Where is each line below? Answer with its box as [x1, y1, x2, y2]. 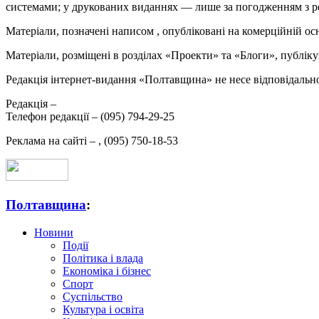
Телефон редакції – [6, 110, 100, 123]
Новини [34, 226, 73, 239]
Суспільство [63, 290, 122, 303]
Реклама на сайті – [6, 135, 98, 147]
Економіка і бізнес [63, 264, 151, 277]
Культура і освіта [63, 303, 144, 315]
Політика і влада [63, 251, 143, 264]
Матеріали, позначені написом [6, 25, 157, 38]
